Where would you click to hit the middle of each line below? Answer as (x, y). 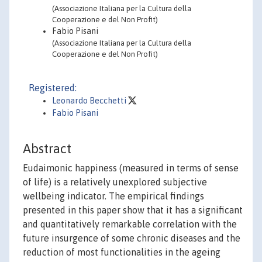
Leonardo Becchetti (90, 101)
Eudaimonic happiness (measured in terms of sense (131, 168)
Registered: (53, 88)
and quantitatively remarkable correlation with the (130, 224)
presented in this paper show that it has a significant (133, 210)
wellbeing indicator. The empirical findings (113, 196)
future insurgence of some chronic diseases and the (132, 238)
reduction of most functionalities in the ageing (122, 252)
